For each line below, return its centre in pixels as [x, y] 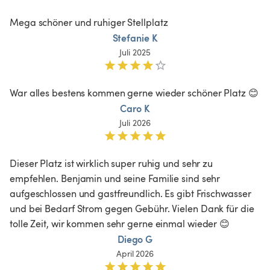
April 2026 [135, 253]
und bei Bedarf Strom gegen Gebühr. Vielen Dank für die [133, 208]
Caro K [135, 108]
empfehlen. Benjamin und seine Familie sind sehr [116, 178]
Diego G [135, 239]
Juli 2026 [135, 122]
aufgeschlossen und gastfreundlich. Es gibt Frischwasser [132, 193]
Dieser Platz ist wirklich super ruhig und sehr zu [112, 163]
